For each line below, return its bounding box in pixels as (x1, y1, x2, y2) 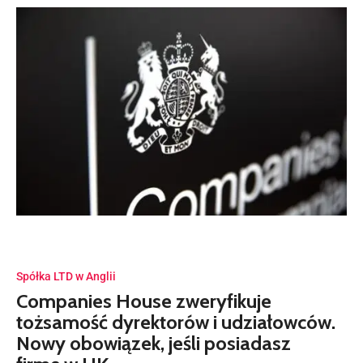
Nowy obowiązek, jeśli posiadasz (16, 331, 291, 355)
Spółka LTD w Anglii (16, 270, 116, 283)
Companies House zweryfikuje (16, 289, 271, 313)
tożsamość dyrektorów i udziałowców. (16, 310, 335, 334)
